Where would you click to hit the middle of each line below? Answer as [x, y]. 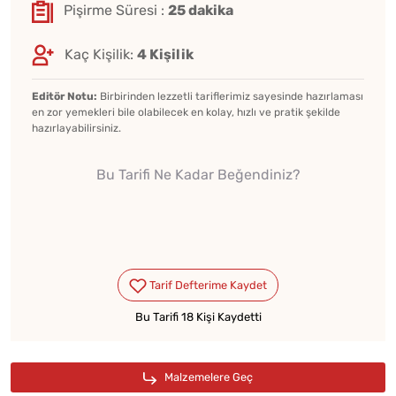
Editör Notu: [65, 97]
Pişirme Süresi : [116, 11]
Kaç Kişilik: [101, 55]
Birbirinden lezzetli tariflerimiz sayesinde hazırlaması [230, 97]
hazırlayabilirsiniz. [76, 129]
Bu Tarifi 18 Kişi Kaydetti [198, 316]
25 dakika [201, 11]
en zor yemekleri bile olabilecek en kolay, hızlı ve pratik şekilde [186, 113]
